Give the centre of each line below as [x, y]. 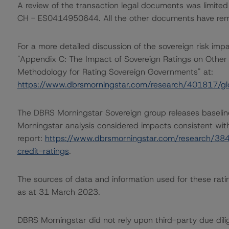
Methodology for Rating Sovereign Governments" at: [115, 72]
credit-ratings [43, 151]
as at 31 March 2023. [59, 192]
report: [31, 138]
